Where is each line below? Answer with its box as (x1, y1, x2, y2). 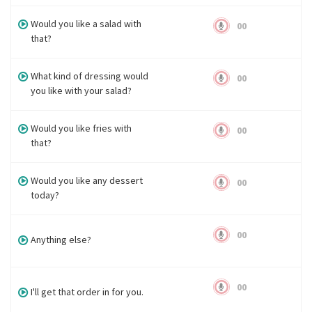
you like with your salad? (31, 84, 132, 97)
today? (31, 189, 60, 201)
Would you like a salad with (31, 17, 142, 30)
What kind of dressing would (31, 70, 149, 82)
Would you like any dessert (31, 174, 143, 187)
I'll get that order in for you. (31, 286, 144, 298)
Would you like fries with (31, 122, 132, 134)
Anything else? (31, 233, 92, 246)
